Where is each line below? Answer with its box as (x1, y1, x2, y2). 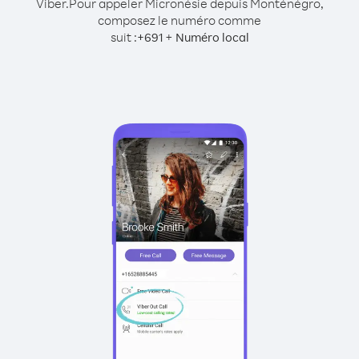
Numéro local (175, 30, 249, 45)
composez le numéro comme (98, 12, 261, 28)
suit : (110, 29, 137, 45)
